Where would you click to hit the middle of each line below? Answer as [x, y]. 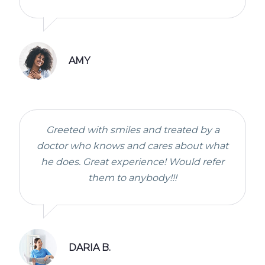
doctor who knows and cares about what [132, 146]
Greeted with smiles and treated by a [132, 130]
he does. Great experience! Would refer [132, 161]
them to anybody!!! [132, 177]
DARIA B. [90, 247]
